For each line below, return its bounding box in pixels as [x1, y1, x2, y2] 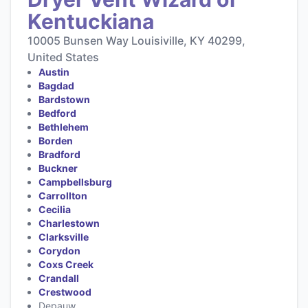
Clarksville [38, 230, 89, 243]
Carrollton [38, 189, 87, 201]
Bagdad [38, 79, 74, 91]
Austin [38, 65, 69, 78]
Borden [38, 134, 73, 146]
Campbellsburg [38, 175, 112, 188]
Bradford [38, 148, 80, 160]
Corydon [38, 244, 80, 256]
